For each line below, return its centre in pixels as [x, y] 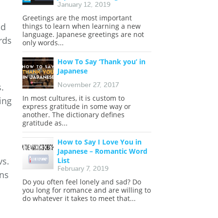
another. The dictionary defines [73, 115]
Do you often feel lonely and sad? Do [82, 182]
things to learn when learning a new [82, 26]
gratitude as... [45, 123]
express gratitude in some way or [77, 106]
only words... [43, 43]
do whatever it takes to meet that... [79, 198]
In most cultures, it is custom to [73, 98]
